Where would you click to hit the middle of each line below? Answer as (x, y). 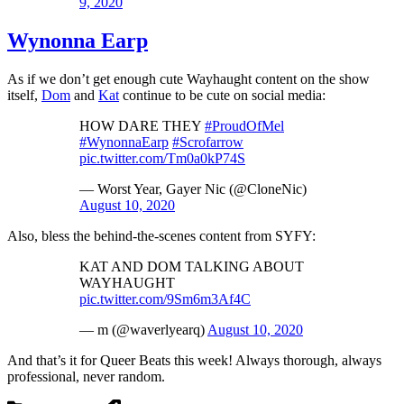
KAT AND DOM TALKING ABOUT (192, 266)
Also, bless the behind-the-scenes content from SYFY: (161, 235)
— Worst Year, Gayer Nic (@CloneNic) (193, 188)
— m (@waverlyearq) (143, 329)
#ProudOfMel (244, 125)
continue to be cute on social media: (222, 95)
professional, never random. (86, 376)
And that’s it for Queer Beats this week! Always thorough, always (194, 360)
